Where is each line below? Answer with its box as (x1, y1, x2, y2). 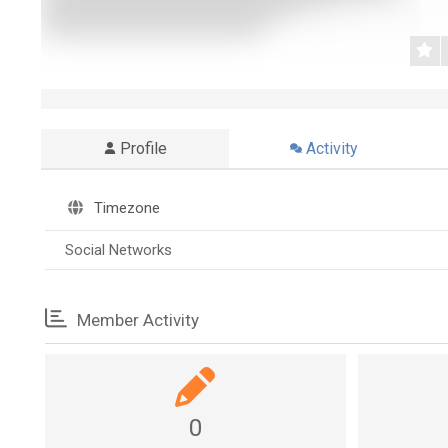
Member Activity (72, 310, 199, 330)
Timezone (90, 199, 160, 217)
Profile (119, 139, 167, 158)
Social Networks (65, 241, 172, 259)
